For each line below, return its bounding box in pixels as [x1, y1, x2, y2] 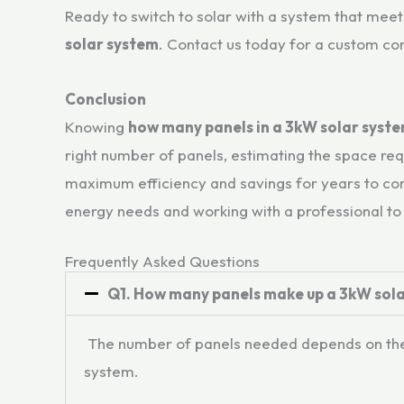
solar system [65, 34, 159, 53]
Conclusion [65, 88, 146, 108]
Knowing [65, 116, 128, 136]
